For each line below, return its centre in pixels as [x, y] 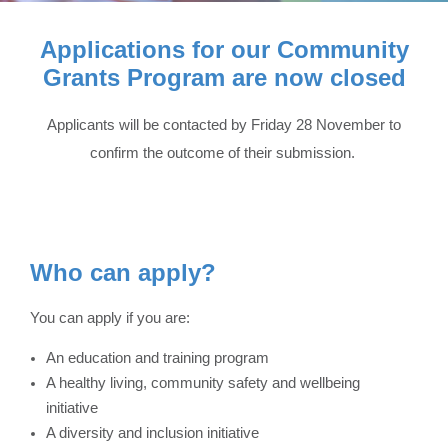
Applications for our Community [224, 49]
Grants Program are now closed [224, 77]
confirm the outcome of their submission [220, 152]
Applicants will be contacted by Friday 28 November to [224, 124]
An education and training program [157, 357]
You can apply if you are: [110, 317]
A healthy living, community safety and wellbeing [203, 382]
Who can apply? [123, 272]
